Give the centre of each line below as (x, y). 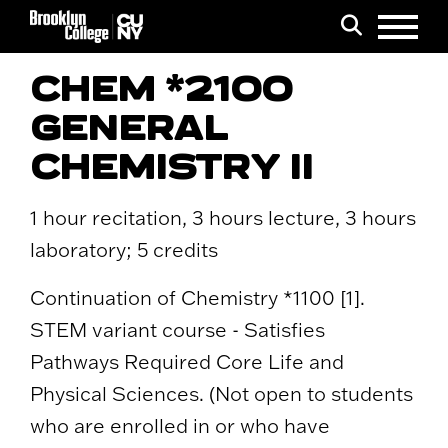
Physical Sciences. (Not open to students (221, 394)
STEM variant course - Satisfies (177, 330)
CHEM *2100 (161, 89)
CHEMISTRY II (171, 167)
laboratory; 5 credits (124, 250)
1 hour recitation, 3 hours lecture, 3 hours (223, 218)
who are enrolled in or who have (180, 426)
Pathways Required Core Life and (187, 362)
